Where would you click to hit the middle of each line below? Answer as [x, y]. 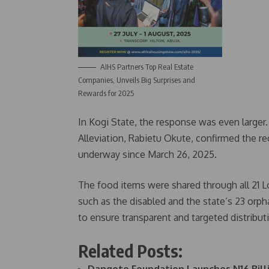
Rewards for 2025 [106, 93]
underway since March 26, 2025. [147, 154]
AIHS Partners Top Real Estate [147, 67]
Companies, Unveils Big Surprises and [137, 80]
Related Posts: [130, 251]
